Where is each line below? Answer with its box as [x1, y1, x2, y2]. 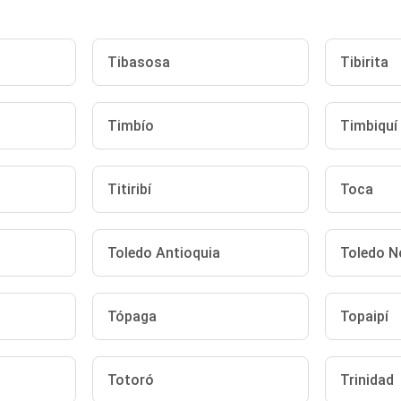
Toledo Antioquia [107, 244, 221, 261]
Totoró [107, 371, 155, 388]
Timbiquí [339, 117, 397, 134]
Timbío [107, 117, 155, 134]
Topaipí [339, 308, 388, 325]
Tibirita [339, 54, 388, 71]
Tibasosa [107, 54, 171, 71]
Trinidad [339, 371, 394, 388]
